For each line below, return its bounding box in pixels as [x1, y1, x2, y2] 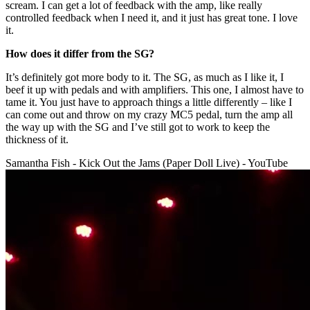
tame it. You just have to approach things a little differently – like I [6, 95, 292, 108]
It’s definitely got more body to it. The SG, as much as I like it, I [6, 71, 284, 83]
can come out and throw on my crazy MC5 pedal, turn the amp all [6, 108, 293, 120]
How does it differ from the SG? [6, 47, 154, 60]
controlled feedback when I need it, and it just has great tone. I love [6, 11, 298, 24]
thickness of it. [6, 133, 69, 145]
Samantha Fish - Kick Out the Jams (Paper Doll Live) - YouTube [6, 156, 288, 169]
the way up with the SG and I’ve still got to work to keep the [6, 120, 270, 133]
